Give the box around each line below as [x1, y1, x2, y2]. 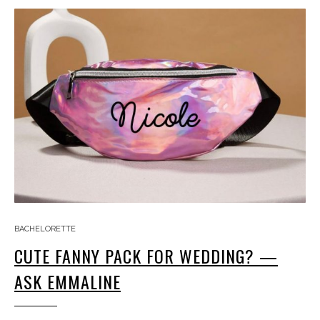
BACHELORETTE [14, 224, 76, 234]
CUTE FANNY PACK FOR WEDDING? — [14, 243, 278, 269]
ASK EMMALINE [14, 269, 121, 294]
